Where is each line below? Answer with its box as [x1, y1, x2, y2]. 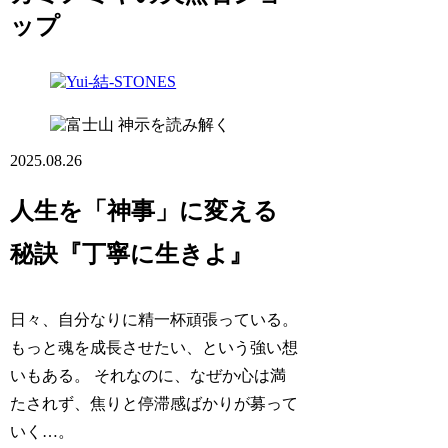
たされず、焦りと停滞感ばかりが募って [10, 395, 299, 413]
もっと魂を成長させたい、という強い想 [10, 339, 299, 357]
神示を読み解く [118, 116, 231, 134]
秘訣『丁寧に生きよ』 [10, 241, 254, 268]
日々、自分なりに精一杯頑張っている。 [10, 311, 299, 329]
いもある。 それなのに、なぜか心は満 [10, 367, 287, 385]
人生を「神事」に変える [10, 198, 279, 225]
